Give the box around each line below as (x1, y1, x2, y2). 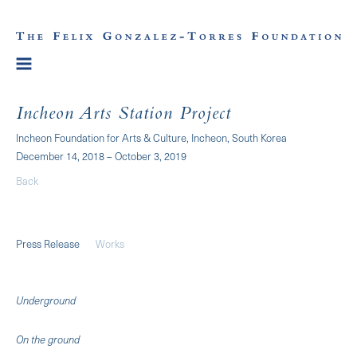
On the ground (16, 331, 80, 347)
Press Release (16, 235, 80, 251)
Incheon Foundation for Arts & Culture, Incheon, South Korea (16, 129, 287, 145)
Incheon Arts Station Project (16, 105, 231, 125)
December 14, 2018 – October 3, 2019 (16, 147, 186, 163)
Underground (16, 292, 76, 308)
